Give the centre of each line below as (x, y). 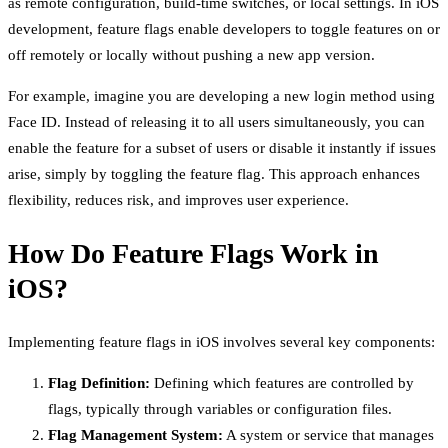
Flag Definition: (99, 383)
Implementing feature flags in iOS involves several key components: (221, 342)
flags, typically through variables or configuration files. (220, 409)
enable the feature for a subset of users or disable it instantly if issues (222, 147)
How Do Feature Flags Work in (193, 253)
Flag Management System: (135, 435)
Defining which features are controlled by (282, 383)
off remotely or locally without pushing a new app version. (191, 54)
